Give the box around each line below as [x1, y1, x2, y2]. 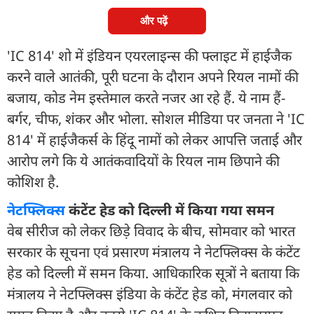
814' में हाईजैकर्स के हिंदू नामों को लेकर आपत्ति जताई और [7, 130, 302, 149]
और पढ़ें [139, 14, 168, 27]
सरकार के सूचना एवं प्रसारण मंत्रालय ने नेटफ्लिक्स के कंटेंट [7, 242, 300, 261]
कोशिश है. [7, 172, 62, 191]
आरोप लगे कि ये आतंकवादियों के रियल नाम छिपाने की [7, 151, 280, 170]
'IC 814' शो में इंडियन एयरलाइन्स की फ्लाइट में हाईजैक [7, 46, 292, 65]
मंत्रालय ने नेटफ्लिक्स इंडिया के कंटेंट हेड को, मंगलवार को [7, 284, 292, 303]
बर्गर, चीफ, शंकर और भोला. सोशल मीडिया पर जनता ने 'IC [7, 109, 305, 128]
